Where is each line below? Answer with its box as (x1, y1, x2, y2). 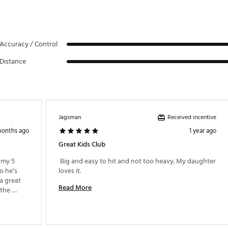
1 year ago (189, 125, 216, 136)
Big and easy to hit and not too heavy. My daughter (59, 155, 216, 167)
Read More (59, 182, 92, 193)
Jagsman (59, 112, 81, 122)
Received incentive (167, 112, 216, 122)
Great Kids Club (59, 138, 105, 150)
